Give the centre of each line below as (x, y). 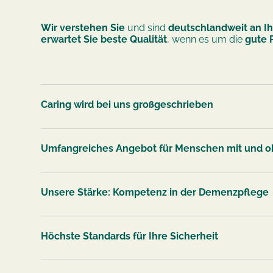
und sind (147, 27)
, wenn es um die (206, 39)
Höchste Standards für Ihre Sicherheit (130, 236)
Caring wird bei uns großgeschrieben (127, 104)
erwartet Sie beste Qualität (104, 39)
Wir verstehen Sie (83, 27)
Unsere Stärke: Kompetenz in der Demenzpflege (155, 192)
